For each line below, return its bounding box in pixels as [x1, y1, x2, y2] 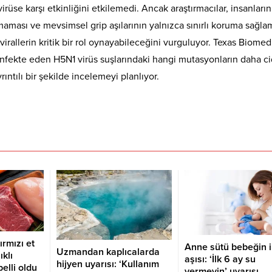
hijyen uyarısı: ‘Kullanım [56, 257, 159, 270]
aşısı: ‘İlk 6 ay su [184, 253, 256, 266]
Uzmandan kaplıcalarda [56, 245, 160, 258]
